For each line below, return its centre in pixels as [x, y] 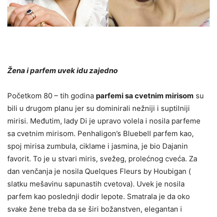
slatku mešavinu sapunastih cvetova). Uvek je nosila [96, 184]
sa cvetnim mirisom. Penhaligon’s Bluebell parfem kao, [101, 134]
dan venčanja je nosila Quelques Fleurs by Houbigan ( [99, 171]
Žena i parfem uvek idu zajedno [62, 71]
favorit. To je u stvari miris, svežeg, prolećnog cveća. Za [102, 159]
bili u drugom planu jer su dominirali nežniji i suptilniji [99, 108]
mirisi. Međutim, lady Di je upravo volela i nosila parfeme [104, 121]
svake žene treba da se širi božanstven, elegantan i [95, 209]
